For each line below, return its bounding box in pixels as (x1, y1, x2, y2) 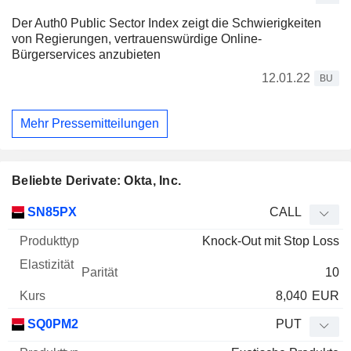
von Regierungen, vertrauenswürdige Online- (12, 32, 262, 46)
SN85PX (24, 204, 77, 219)
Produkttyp (77, 204, 136, 218)
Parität (206, 204, 242, 218)
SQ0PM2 (24, 317, 78, 331)
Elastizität (144, 204, 198, 218)
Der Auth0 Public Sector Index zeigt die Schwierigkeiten (12, 16, 321, 31)
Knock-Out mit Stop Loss (202, 233, 339, 248)
